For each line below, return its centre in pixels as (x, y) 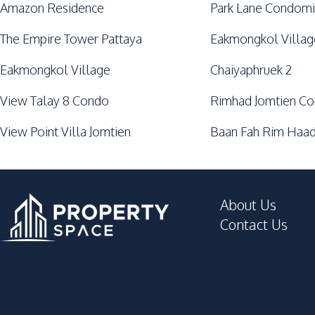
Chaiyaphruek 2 (251, 70)
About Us (248, 205)
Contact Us (254, 224)
